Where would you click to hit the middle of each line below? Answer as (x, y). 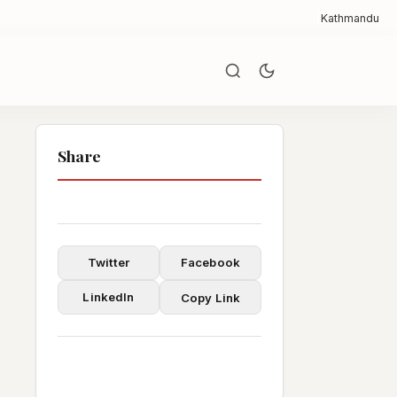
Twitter (109, 262)
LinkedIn (109, 297)
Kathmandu (350, 18)
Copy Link (210, 297)
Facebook (210, 262)
